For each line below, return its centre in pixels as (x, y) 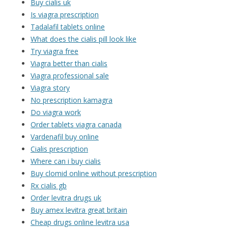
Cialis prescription (59, 149)
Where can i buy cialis (66, 161)
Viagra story (50, 88)
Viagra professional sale (70, 76)
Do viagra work (56, 112)
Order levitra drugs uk (66, 198)
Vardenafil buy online (65, 137)
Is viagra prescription (65, 15)
